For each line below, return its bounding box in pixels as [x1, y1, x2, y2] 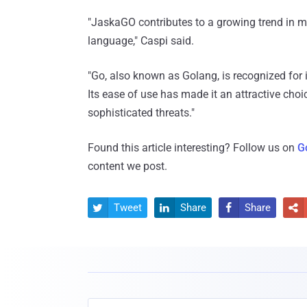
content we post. [88, 160, 167, 173]
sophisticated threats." [88, 106, 195, 120]
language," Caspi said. [88, 34, 194, 48]
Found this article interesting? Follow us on [88, 141, 297, 155]
